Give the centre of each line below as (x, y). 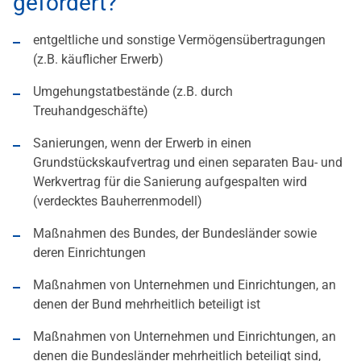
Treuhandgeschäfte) (91, 111)
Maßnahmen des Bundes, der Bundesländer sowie (175, 234)
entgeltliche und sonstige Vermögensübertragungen (179, 40)
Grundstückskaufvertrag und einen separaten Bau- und (188, 163)
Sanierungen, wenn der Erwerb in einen (142, 143)
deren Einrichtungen (89, 253)
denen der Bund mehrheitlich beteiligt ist (147, 305)
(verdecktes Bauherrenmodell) (118, 201)
